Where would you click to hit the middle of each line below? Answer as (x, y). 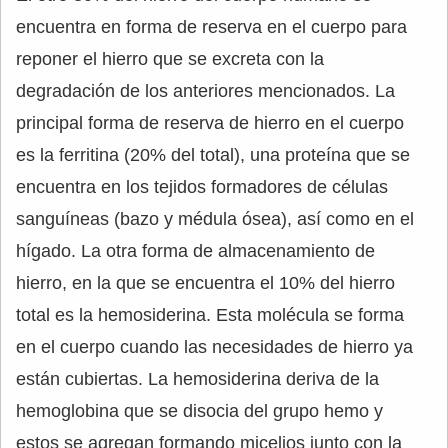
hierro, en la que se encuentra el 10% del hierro (205, 283)
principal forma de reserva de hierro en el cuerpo (210, 123)
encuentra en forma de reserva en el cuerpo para (211, 27)
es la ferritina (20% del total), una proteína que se (213, 155)
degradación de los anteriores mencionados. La (205, 91)
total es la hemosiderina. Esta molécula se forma (210, 315)
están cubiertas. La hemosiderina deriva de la (197, 379)
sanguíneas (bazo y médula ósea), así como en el (215, 219)
